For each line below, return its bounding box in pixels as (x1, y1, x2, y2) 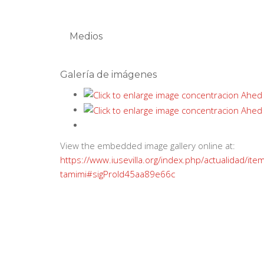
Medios (70, 31, 103, 42)
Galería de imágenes (60, 69, 157, 81)
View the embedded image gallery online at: (60, 140, 235, 152)
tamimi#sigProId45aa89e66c (60, 168, 175, 180)
